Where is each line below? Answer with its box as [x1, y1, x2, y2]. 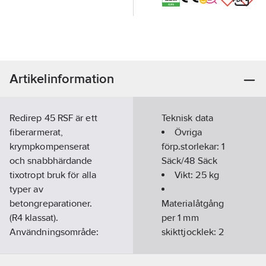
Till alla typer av [9, 240, 75, 252]
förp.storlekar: [161, 141, 222, 152]
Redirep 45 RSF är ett [9, 112, 97, 123]
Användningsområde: [9, 226, 99, 237]
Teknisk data [161, 112, 213, 123]
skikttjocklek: [161, 226, 219, 237]
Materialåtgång [161, 198, 224, 209]
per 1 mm [161, 212, 199, 223]
